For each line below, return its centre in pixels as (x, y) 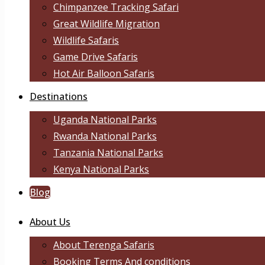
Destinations (59, 96)
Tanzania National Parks (108, 153)
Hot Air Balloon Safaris (104, 73)
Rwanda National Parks (105, 136)
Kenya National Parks (101, 169)
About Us (50, 222)
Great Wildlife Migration (106, 24)
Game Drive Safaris (96, 57)
